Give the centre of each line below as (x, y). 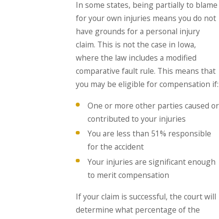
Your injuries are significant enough (151, 162)
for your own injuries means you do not (146, 18)
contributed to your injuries (136, 119)
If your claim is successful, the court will (146, 196)
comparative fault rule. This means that (146, 71)
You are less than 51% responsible (149, 134)
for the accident (115, 147)
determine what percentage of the (138, 209)
